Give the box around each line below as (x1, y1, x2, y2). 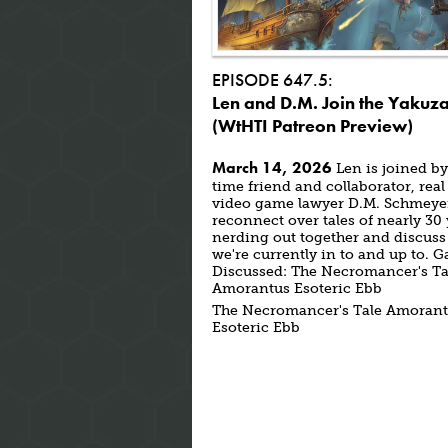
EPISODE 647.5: (212, 68, 333, 91)
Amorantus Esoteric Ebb (212, 280, 382, 297)
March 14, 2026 (212, 157, 332, 178)
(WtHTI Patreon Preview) (212, 114, 413, 137)
